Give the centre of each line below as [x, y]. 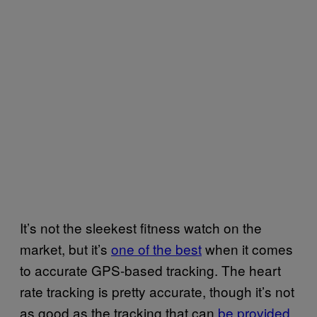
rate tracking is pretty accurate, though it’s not [157, 291]
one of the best [156, 248]
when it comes [247, 248]
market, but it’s [65, 248]
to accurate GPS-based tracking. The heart [150, 270]
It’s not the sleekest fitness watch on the [141, 227]
